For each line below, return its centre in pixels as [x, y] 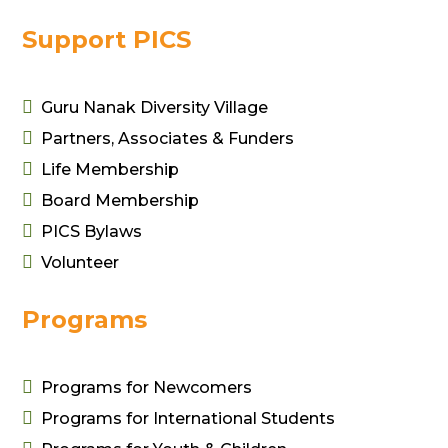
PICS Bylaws [92, 232]
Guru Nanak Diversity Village [155, 108]
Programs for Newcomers [147, 388]
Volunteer [80, 263]
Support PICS [107, 40]
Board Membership [120, 201]
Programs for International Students [188, 419]
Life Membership [110, 170]
